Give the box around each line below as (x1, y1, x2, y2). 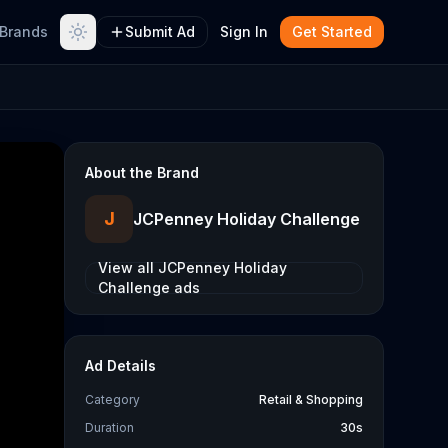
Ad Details (85, 357, 156, 374)
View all (98, 259, 158, 276)
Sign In (220, 23, 268, 40)
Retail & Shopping (259, 392, 363, 407)
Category (85, 392, 140, 407)
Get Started (292, 23, 372, 40)
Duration (85, 420, 134, 435)
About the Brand (85, 164, 199, 181)
